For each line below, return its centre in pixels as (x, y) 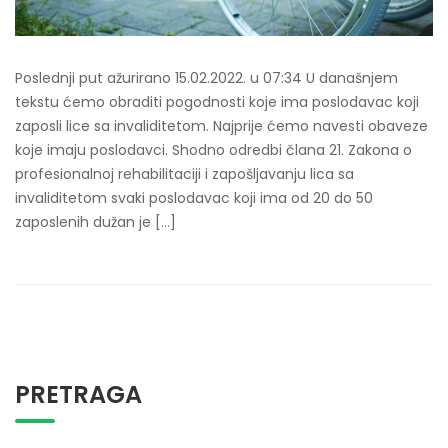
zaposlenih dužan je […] (95, 222)
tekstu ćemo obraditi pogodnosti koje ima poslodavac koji (217, 102)
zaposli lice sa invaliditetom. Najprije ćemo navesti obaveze (221, 126)
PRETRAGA (78, 395)
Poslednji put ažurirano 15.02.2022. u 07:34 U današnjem (206, 78)
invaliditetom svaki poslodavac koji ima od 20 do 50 (194, 198)
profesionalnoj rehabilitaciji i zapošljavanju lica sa (184, 174)
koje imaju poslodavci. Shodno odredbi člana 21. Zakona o (213, 150)
